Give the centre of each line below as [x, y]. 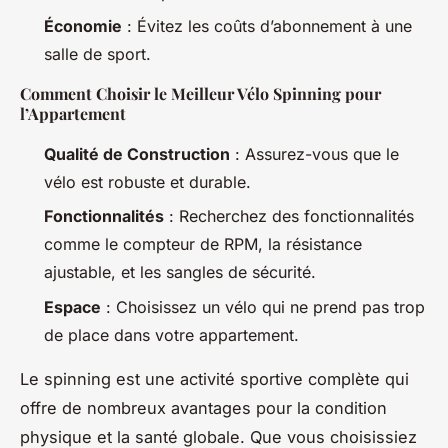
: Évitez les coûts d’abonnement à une [267, 26]
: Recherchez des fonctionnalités [289, 216]
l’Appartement [73, 114]
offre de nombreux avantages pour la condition [203, 407]
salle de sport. [97, 54]
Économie [83, 26]
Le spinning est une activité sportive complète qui [214, 378]
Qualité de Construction [137, 154]
